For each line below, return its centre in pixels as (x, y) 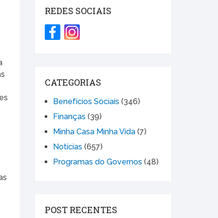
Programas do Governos (98, 162)
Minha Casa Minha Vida (94, 132)
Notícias (68, 147)
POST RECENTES (81, 210)
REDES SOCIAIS (78, 11)
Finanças (69, 117)
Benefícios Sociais (86, 102)
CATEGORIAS (73, 82)
